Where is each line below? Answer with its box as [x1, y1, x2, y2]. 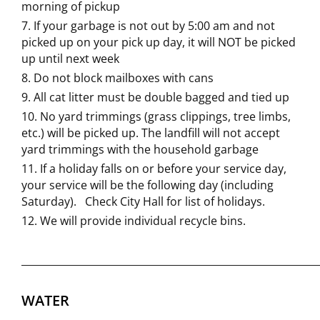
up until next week [21, 51, 119, 66]
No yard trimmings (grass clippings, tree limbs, [40, 109, 291, 124]
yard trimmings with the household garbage [21, 141, 259, 157]
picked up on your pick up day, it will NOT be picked [21, 34, 296, 50]
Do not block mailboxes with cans [34, 70, 214, 86]
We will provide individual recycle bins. [40, 213, 246, 229]
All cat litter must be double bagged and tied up [34, 89, 289, 105]
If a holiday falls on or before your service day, [40, 161, 286, 176]
